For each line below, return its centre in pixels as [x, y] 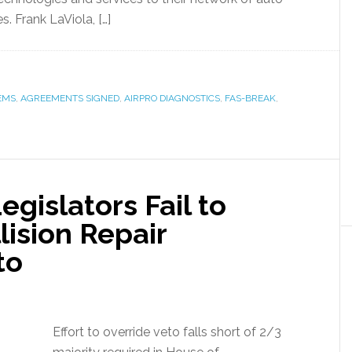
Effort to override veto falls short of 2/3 [167, 332]
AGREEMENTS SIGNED [70, 98]
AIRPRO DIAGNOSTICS [172, 98]
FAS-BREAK [250, 98]
